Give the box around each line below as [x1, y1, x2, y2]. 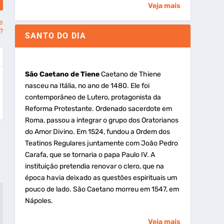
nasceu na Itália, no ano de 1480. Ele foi [24, 81, 149, 90]
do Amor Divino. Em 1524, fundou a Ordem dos [24, 127, 170, 136]
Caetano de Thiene [99, 69, 161, 78]
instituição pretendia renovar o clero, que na [24, 161, 164, 170]
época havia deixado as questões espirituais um [24, 173, 177, 182]
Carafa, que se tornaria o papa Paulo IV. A [24, 150, 155, 159]
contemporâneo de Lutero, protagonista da [24, 92, 161, 101]
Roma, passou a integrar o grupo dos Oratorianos [24, 115, 178, 124]
